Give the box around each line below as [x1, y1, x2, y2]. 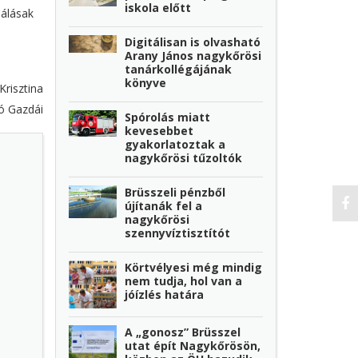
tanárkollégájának [125, 61, 233, 77]
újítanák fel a [125, 197, 203, 213]
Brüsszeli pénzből [125, 184, 226, 200]
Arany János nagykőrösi [125, 47, 262, 63]
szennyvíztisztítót [125, 225, 231, 241]
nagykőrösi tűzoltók [125, 149, 243, 165]
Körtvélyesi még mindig [125, 259, 263, 275]
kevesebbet [125, 122, 194, 138]
